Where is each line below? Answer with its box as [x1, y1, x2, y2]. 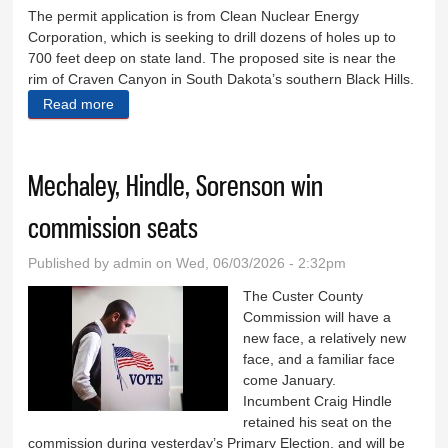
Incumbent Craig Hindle [243, 392, 393, 409]
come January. [243, 371, 337, 388]
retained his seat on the [243, 413, 393, 430]
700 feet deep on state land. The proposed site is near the [28, 49, 397, 66]
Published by [28, 254, 114, 271]
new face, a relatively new [243, 329, 407, 346]
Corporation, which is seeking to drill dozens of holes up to [28, 28, 397, 45]
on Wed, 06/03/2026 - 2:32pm [152, 254, 347, 271]
